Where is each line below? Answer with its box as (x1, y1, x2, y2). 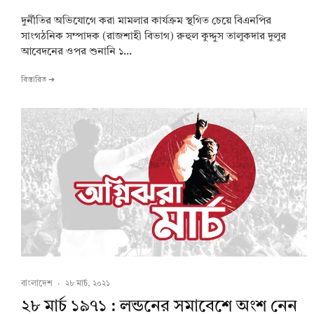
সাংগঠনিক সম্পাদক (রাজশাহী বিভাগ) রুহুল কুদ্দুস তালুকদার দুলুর (21, 32, 286, 43)
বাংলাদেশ (21, 280, 53, 289)
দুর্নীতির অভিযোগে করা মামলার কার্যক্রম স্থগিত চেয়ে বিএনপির (21, 16, 271, 27)
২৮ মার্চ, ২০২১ (65, 280, 110, 289)
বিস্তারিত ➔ (21, 76, 55, 85)
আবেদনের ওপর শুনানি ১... (21, 47, 132, 58)
